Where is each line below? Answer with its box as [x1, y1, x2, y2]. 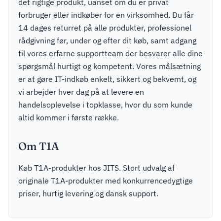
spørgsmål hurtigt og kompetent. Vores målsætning [18, 61, 201, 71]
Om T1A [18, 139, 59, 153]
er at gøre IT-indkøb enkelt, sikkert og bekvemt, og [18, 74, 196, 84]
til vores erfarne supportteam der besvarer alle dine [18, 48, 203, 58]
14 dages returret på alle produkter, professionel [18, 22, 191, 33]
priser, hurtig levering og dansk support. [18, 188, 158, 198]
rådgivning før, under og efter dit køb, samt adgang [18, 35, 196, 45]
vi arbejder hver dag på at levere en [18, 86, 144, 97]
